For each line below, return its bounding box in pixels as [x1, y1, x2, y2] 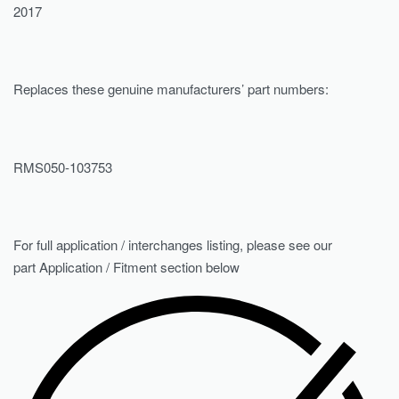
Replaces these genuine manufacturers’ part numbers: [13, 79, 329, 99]
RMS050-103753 [13, 157, 112, 176]
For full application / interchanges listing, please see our [13, 235, 332, 255]
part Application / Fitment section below [13, 257, 240, 277]
